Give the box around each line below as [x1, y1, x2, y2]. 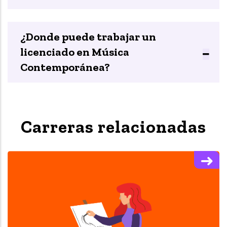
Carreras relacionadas [21, 116, 206, 138]
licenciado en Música [20, 45, 129, 59]
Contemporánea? [20, 60, 110, 74]
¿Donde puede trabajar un [20, 30, 156, 44]
